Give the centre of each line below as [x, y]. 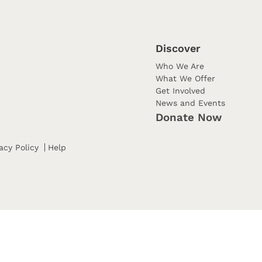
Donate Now [189, 118]
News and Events [190, 103]
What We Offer [185, 78]
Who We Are [180, 66]
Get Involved [180, 91]
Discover [178, 48]
